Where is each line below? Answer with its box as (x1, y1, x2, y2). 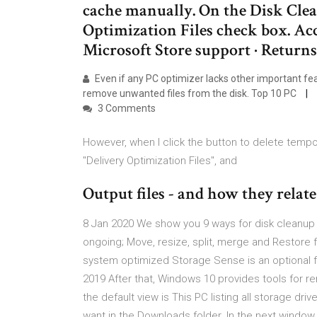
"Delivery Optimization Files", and (83, 154, 240, 167)
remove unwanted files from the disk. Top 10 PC (83, 88, 299, 99)
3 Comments (96, 103, 156, 114)
